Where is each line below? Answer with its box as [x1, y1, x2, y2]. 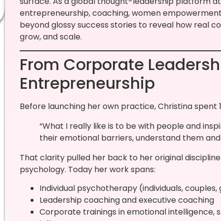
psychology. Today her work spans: [19, 163, 155, 175]
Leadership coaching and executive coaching [39, 194, 214, 206]
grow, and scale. [19, 31, 82, 43]
